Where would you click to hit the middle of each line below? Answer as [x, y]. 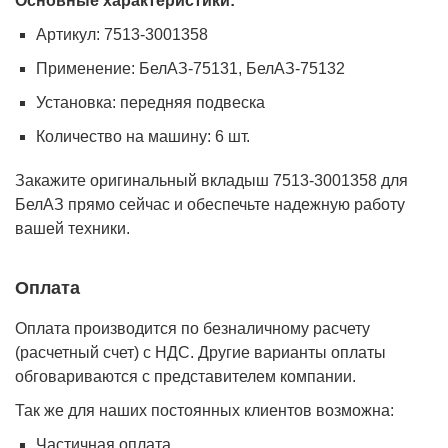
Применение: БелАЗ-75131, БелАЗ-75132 [190, 68]
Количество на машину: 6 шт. [142, 136]
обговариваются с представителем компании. [185, 376]
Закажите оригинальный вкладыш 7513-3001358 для [211, 180]
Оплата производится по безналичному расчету [192, 328]
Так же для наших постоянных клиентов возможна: [204, 410]
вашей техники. [72, 228]
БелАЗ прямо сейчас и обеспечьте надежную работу [210, 204]
